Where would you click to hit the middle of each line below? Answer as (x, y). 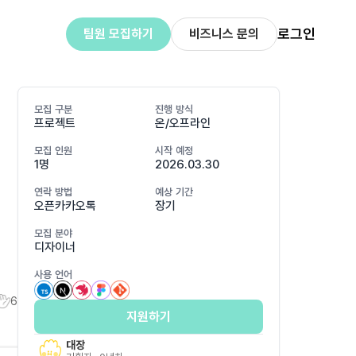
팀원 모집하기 (118, 34)
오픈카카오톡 (65, 206)
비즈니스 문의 (224, 34)
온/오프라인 (183, 123)
